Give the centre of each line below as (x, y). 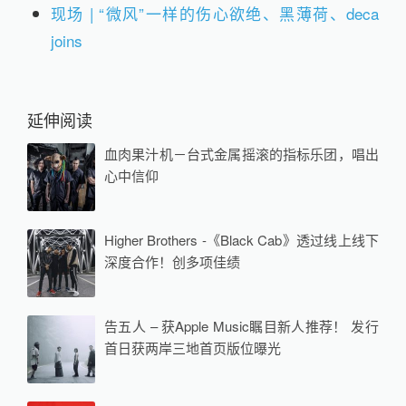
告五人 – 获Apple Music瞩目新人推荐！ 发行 (242, 326)
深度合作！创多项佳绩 (172, 262)
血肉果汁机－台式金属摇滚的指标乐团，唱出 (242, 154)
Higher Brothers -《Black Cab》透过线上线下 (242, 240)
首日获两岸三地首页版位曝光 (193, 348)
